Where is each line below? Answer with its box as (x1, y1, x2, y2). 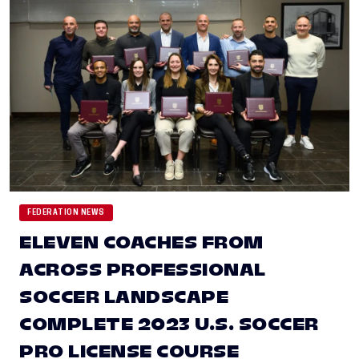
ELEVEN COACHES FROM (19, 228, 264, 256)
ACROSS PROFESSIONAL (19, 256, 266, 283)
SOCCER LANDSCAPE (19, 283, 228, 310)
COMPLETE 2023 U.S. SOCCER (19, 310, 319, 337)
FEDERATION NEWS (27, 208, 105, 216)
